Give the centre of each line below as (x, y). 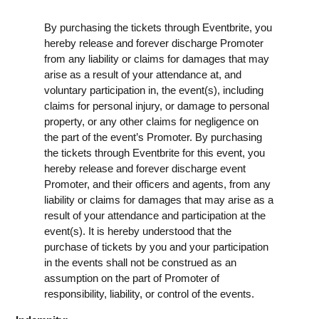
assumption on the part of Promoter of (132, 278)
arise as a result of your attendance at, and (143, 74)
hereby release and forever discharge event (145, 168)
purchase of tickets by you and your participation (156, 246)
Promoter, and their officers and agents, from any (157, 184)
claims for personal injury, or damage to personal (157, 105)
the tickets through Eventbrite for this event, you (155, 152)
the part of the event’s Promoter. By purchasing (153, 137)
